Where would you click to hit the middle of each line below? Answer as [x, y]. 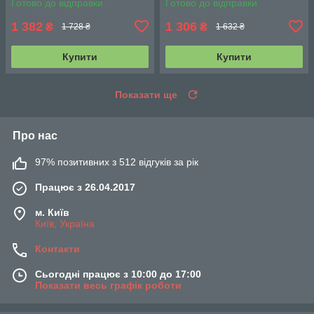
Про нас [35, 135]
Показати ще [146, 94]
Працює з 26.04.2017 [85, 187]
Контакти [57, 248]
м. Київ [52, 212]
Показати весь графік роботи [108, 285]
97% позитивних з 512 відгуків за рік [117, 162]
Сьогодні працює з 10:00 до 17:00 [118, 274]
